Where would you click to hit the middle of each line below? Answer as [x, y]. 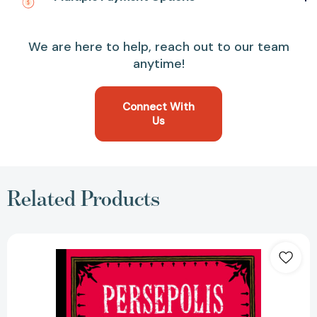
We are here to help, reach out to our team [158, 47]
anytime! [158, 64]
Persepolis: [180, 240]
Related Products [83, 198]
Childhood [179, 296]
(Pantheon [179, 307]
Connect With [158, 107]
